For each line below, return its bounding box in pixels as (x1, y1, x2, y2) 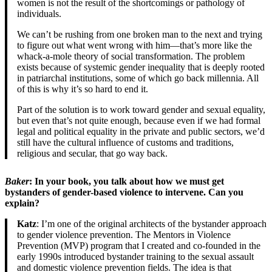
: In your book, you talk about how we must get (29, 176, 224, 187)
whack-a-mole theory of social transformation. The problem (17, 51, 245, 62)
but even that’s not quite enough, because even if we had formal (17, 115, 260, 126)
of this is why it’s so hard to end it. (17, 84, 148, 95)
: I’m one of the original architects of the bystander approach (36, 219, 267, 229)
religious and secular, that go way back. (17, 148, 168, 159)
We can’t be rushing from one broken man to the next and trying (17, 29, 262, 40)
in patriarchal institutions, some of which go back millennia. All (17, 73, 259, 84)
